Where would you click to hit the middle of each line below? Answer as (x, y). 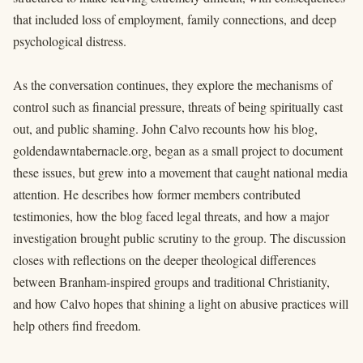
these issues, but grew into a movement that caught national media (180, 172)
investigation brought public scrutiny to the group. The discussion (179, 237)
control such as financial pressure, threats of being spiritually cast (178, 106)
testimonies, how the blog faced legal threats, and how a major (171, 216)
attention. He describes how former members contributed (157, 194)
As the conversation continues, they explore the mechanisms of (173, 84)
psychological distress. (70, 41)
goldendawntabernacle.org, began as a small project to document (178, 150)
